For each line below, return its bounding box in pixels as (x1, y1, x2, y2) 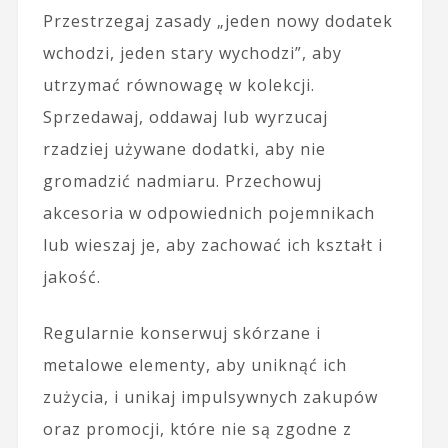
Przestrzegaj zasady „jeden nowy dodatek (42, 9, 393, 32)
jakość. (42, 265, 101, 288)
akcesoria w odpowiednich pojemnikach (42, 201, 375, 224)
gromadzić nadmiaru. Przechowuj (42, 169, 322, 192)
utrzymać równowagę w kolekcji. (42, 73, 315, 96)
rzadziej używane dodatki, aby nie (42, 137, 326, 160)
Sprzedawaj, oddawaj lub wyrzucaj (42, 105, 328, 128)
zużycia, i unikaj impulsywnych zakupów (42, 385, 378, 408)
